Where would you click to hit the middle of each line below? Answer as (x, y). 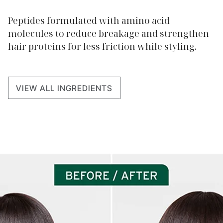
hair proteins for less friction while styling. (102, 46)
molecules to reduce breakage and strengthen (109, 33)
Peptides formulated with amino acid (89, 20)
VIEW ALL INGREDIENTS (64, 88)
